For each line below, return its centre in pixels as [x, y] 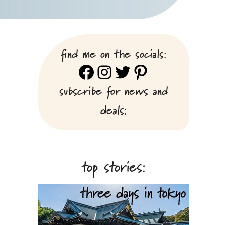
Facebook [118, 72]
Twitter [142, 72]
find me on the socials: [114, 53]
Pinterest [168, 72]
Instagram [137, 72]
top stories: [114, 167]
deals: [114, 110]
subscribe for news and [114, 91]
